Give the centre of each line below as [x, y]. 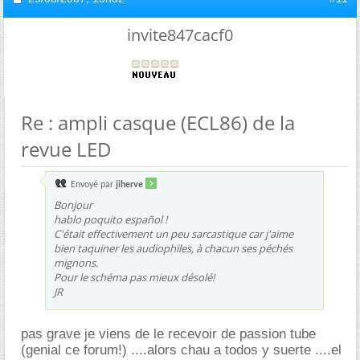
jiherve [129, 184]
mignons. [76, 262]
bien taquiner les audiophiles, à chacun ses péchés [173, 248]
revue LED [66, 149]
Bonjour [73, 205]
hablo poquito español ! [110, 219]
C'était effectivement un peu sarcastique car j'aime [174, 233]
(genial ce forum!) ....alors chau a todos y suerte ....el [181, 350]
